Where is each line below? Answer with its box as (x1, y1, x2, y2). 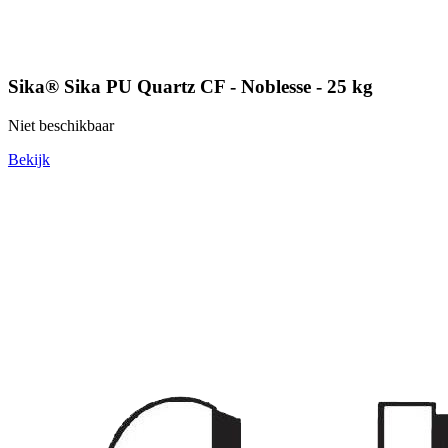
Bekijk (8, 151, 50, 169)
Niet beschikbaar (8, 117, 114, 135)
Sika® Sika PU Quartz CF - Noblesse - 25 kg (8, 76, 373, 98)
